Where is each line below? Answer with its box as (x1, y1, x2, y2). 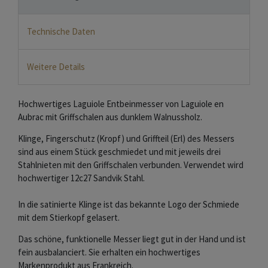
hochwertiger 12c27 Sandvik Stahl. (18, 172, 145, 184)
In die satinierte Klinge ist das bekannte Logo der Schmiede (18, 199, 239, 211)
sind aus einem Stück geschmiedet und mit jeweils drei (18, 146, 221, 158)
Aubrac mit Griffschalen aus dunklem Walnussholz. (18, 111, 202, 123)
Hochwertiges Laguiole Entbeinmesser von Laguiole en (18, 98, 224, 110)
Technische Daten (27, 25, 95, 37)
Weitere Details (27, 61, 85, 73)
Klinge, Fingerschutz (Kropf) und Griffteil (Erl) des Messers (18, 133, 234, 145)
